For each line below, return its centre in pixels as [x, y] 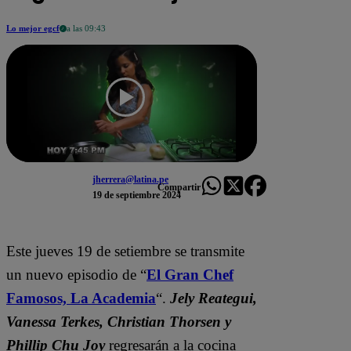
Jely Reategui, [213, 298]
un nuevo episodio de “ [76, 274]
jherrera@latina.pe [130, 179]
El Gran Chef [190, 274]
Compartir [179, 187]
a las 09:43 [86, 28]
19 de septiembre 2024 [137, 195]
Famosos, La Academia [81, 298]
